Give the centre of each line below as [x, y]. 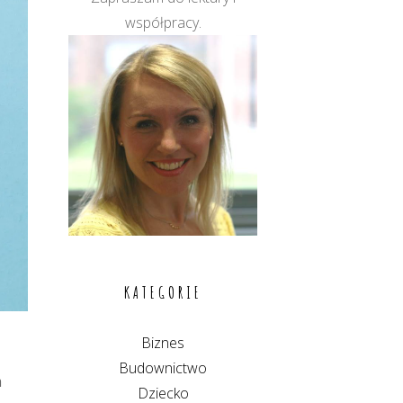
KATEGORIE [163, 292]
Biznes [163, 342]
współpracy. [163, 22]
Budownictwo [163, 367]
